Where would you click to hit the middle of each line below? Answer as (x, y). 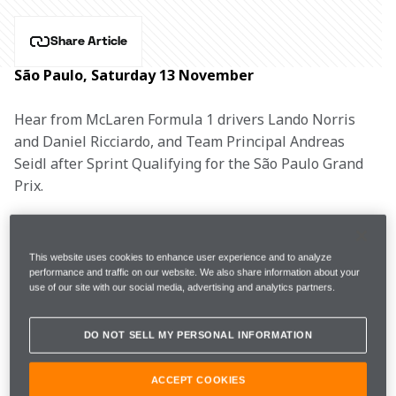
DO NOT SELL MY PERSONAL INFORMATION (198, 335)
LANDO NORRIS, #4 (157, 237)
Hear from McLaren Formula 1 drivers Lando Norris (187, 119)
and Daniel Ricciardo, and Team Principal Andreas (181, 141)
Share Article (89, 42)
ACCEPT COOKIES (198, 381)
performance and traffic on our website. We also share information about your (195, 273)
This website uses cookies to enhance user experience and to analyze (181, 258)
